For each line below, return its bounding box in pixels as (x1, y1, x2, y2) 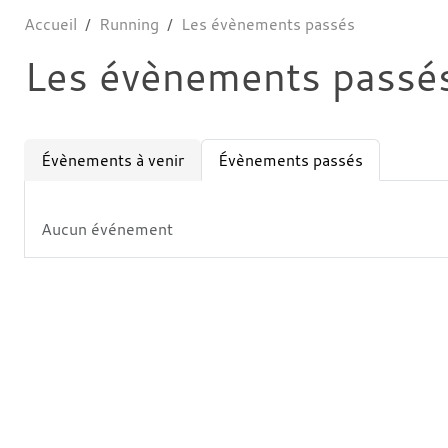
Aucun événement (41, 217, 173, 240)
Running (99, 12, 159, 35)
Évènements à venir (41, 148, 184, 171)
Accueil (24, 12, 77, 35)
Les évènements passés (181, 12, 355, 35)
